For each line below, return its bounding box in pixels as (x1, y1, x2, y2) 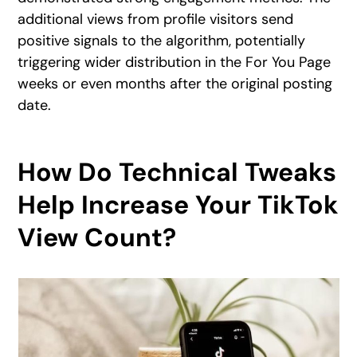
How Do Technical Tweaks (18, 155, 337, 190)
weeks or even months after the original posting (18, 74, 333, 94)
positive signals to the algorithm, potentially (18, 31, 306, 51)
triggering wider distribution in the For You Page (18, 53, 331, 73)
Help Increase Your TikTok (18, 188, 339, 222)
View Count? (18, 221, 177, 255)
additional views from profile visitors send (18, 10, 294, 29)
